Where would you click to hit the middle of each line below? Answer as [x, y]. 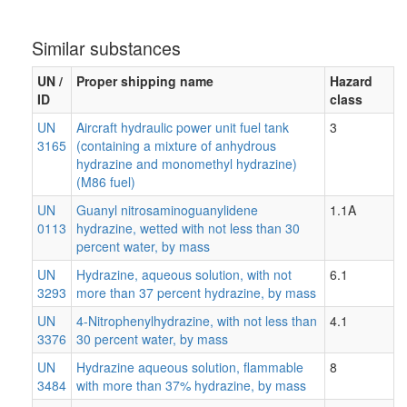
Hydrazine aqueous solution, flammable [190, 367]
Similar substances [106, 47]
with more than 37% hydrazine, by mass [191, 385]
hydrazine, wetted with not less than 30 [188, 228]
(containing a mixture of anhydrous [176, 145]
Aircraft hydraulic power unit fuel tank [183, 127]
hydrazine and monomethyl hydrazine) [187, 163]
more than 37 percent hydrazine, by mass [196, 292]
